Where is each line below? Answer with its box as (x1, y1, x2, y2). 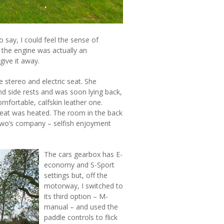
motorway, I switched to (44, 181, 123, 190)
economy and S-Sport (44, 160, 114, 169)
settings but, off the (44, 170, 107, 180)
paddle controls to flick (44, 212, 117, 222)
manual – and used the (44, 202, 118, 211)
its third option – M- (44, 191, 108, 201)
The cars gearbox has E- (44, 149, 122, 159)
